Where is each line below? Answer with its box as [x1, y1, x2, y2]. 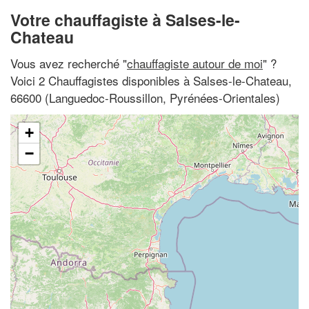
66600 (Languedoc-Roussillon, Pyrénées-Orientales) [10, 88, 280, 106]
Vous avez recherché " [10, 54, 127, 72]
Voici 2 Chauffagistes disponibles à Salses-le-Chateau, [10, 71, 292, 89]
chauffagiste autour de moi [127, 54, 263, 72]
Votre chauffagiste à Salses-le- [10, 8, 240, 31]
